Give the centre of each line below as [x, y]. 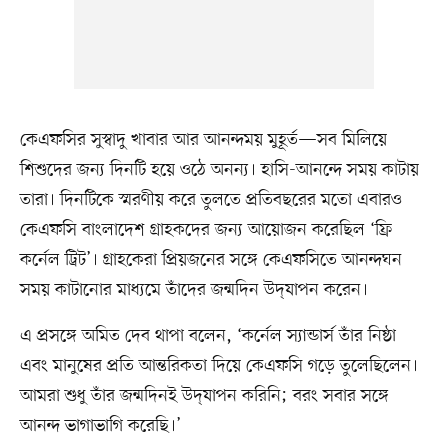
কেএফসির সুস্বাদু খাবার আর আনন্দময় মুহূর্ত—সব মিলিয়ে [203, 139]
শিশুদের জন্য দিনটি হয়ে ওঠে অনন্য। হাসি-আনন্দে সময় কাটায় [219, 169]
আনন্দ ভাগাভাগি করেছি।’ [100, 425]
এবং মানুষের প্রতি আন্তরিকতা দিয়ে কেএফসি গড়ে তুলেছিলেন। [218, 365]
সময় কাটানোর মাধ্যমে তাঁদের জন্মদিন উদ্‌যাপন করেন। [193, 289]
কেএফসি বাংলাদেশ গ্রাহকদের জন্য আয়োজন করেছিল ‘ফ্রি [205, 229]
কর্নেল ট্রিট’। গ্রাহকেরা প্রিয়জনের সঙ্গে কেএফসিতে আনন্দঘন [210, 259]
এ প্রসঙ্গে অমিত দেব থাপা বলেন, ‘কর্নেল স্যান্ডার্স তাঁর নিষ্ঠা [207, 335]
